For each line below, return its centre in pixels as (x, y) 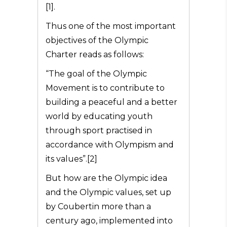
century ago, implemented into (109, 221)
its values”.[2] (71, 159)
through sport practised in (99, 130)
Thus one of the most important (111, 26)
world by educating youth (99, 116)
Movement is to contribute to (105, 88)
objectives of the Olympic (97, 40)
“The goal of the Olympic (96, 74)
